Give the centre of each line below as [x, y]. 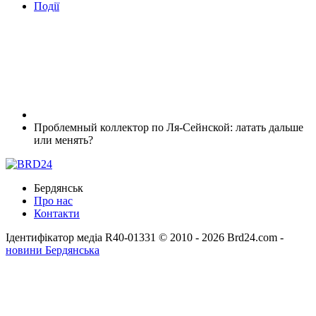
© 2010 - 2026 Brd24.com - [221, 237]
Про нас [53, 200]
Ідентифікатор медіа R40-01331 [81, 237]
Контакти [57, 213]
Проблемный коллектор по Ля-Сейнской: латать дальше [169, 127]
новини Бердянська [53, 250]
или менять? [63, 140]
